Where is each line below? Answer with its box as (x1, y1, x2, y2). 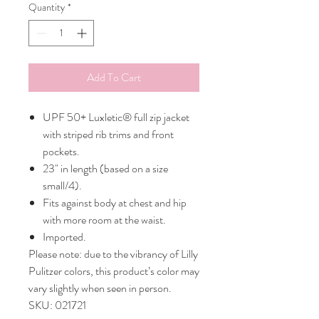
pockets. (43, 143, 80, 160)
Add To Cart (87, 69, 141, 86)
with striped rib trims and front (43, 126, 174, 143)
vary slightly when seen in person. (28, 280, 172, 297)
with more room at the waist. (43, 211, 166, 229)
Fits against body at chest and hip (43, 194, 187, 211)
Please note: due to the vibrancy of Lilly (28, 246, 198, 263)
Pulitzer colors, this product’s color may (28, 263, 199, 280)
